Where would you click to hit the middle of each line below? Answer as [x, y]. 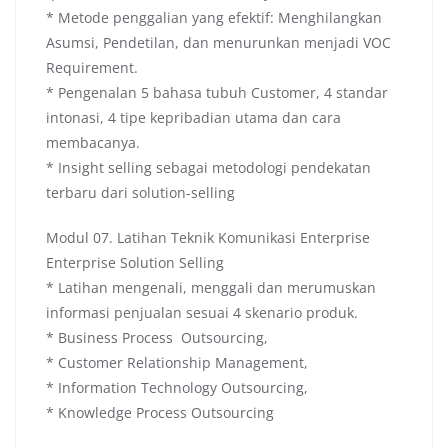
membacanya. [93, 143]
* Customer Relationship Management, [177, 363]
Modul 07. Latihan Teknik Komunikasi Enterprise [208, 238]
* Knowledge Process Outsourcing [160, 413]
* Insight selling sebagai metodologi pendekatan [208, 168]
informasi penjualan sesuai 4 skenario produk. [202, 313]
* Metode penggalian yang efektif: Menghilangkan [214, 18]
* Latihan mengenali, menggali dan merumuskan [211, 288]
